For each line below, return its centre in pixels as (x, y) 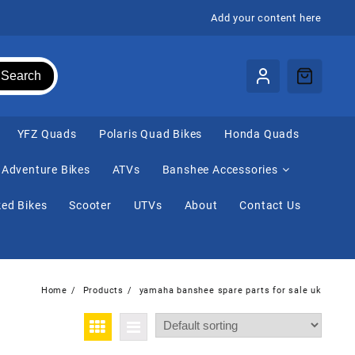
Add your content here (266, 18)
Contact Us (270, 206)
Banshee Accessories (220, 170)
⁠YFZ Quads (46, 134)
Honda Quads (261, 134)
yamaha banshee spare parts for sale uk (230, 290)
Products (103, 290)
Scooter (90, 206)
